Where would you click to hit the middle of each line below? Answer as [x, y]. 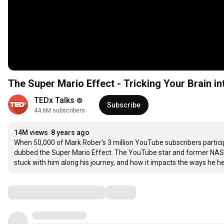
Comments [32, 192]
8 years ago [70, 133]
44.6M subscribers [59, 111]
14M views [31, 133]
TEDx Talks [54, 100]
